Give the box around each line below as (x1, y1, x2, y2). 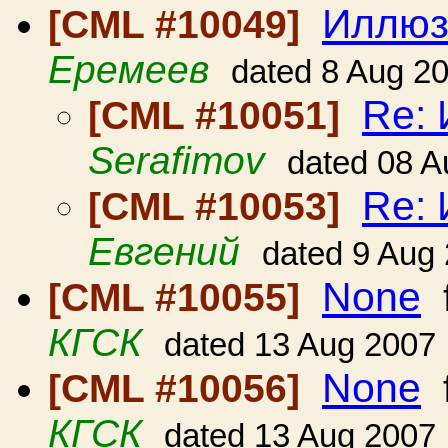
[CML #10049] (48, 3, 311, 46)
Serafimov (88, 139, 265, 182)
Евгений (88, 230, 240, 273)
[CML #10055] (48, 276, 311, 319)
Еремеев (48, 48, 209, 91)
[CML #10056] (48, 367, 311, 410)
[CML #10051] (88, 94, 351, 137)
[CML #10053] (88, 185, 351, 228)
